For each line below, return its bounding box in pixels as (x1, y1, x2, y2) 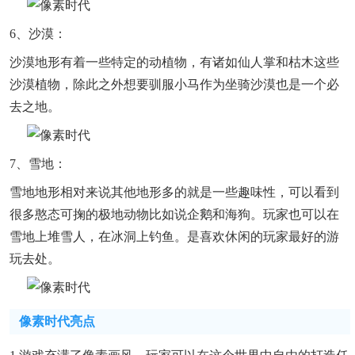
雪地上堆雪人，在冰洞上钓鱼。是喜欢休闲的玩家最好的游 (10, 230, 339, 244)
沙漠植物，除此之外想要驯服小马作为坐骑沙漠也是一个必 (10, 78, 339, 92)
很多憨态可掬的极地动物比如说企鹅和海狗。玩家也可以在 (10, 208, 339, 222)
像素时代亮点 (19, 314, 95, 328)
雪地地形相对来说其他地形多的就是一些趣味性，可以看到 (10, 185, 339, 200)
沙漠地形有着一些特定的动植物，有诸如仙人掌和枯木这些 (10, 55, 339, 70)
